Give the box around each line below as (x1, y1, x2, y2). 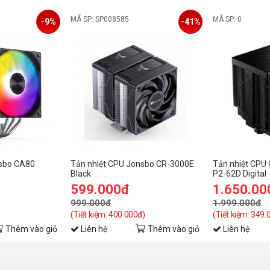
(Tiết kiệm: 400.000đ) (71, 210, 145, 220)
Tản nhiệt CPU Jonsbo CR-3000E (71, 159, 194, 169)
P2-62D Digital (213, 169, 266, 179)
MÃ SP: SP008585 (71, 15, 129, 24)
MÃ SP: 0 (213, 15, 242, 24)
